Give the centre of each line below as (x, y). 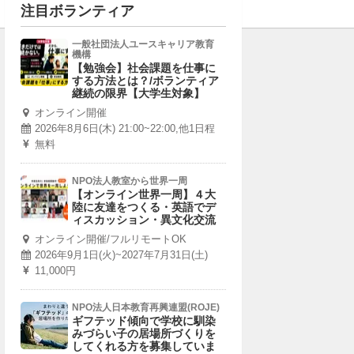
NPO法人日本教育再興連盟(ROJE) (146, 307)
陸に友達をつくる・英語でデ (144, 207)
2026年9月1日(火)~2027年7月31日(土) (121, 255)
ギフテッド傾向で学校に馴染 (144, 321)
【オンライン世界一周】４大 (144, 194)
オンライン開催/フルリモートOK (111, 239)
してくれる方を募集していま (144, 346)
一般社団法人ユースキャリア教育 (143, 44)
